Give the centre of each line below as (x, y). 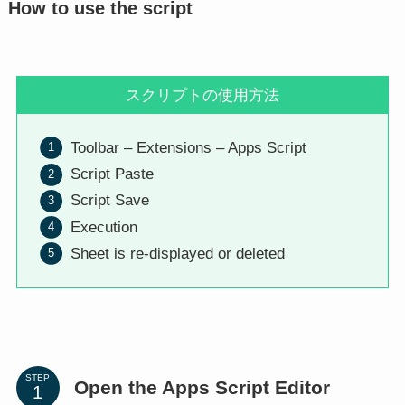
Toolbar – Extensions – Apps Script (189, 147)
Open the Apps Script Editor (202, 387)
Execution (104, 227)
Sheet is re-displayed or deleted (178, 253)
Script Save (110, 201)
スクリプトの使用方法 (202, 95)
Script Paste (113, 174)
